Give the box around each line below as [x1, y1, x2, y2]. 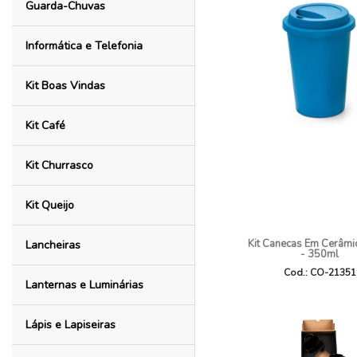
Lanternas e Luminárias [25, 277, 143, 292]
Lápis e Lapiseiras [25, 317, 116, 332]
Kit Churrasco [25, 158, 93, 173]
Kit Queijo [25, 198, 74, 213]
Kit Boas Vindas [25, 78, 105, 93]
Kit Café [25, 118, 65, 133]
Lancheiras [25, 237, 80, 253]
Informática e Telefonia [25, 38, 143, 53]
